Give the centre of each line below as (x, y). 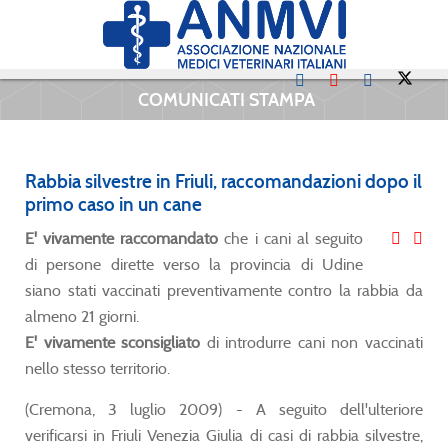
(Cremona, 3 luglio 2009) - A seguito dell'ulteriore (224, 409)
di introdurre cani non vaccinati (312, 342)
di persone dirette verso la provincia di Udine (194, 264)
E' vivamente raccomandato (122, 238)
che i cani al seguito (291, 238)
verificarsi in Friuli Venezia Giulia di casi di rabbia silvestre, (224, 435)
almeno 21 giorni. (82, 316)
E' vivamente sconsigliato (113, 342)
